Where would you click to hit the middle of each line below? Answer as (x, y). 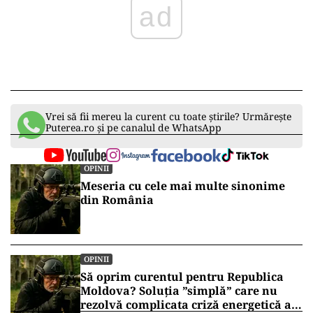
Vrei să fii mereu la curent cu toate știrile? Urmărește (168, 117)
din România (117, 200)
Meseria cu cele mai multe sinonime (183, 186)
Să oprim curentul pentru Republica (182, 277)
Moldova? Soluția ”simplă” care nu (179, 291)
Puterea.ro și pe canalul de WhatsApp (133, 128)
